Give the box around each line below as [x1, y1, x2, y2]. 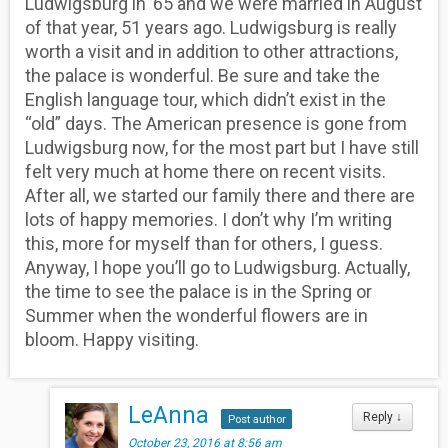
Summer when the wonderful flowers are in [25, 304, 368, 326]
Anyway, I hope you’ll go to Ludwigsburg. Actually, [25, 256, 410, 278]
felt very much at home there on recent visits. [25, 160, 386, 182]
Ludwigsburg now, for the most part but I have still [25, 136, 419, 158]
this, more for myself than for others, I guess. [25, 232, 383, 254]
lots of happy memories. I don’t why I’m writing [25, 208, 392, 230]
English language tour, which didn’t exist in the [25, 88, 386, 110]
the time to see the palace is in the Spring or [25, 280, 372, 302]
